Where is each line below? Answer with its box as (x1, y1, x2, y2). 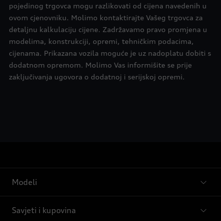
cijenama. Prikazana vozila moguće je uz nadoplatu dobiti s (8, 49, 211, 57)
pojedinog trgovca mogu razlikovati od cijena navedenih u (8, 1, 207, 10)
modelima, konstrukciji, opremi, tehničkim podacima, (8, 37, 194, 45)
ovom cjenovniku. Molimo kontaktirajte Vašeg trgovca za (8, 13, 203, 22)
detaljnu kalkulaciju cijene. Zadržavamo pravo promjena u (8, 25, 207, 34)
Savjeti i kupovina (12, 205, 76, 215)
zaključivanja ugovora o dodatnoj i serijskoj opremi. (8, 73, 185, 81)
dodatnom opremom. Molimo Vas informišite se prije (8, 61, 192, 69)
